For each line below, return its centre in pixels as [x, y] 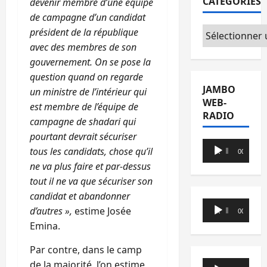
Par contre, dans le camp [86, 250]
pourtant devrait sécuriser [83, 137]
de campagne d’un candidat [88, 18]
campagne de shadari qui [83, 122]
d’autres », [52, 211]
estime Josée [103, 211]
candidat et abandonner [80, 196]
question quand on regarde [86, 77]
